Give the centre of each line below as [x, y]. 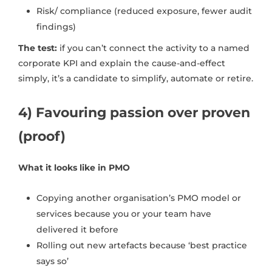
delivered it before [77, 230]
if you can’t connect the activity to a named [153, 48]
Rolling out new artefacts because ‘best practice [142, 246]
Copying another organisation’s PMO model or [139, 198]
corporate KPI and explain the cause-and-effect [122, 63]
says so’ [53, 261]
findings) [56, 27]
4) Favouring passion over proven [134, 113]
